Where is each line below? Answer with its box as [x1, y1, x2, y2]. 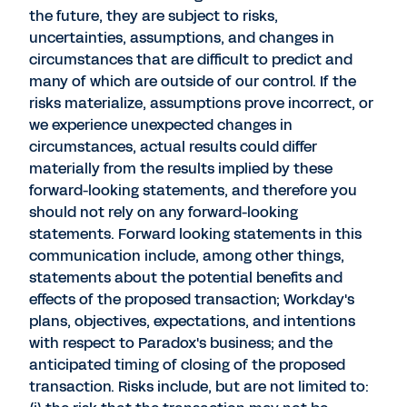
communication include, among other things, [29, 245, 344, 266]
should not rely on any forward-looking [29, 202, 298, 223]
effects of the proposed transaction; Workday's [29, 289, 354, 310]
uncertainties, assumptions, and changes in [29, 27, 334, 48]
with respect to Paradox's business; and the [29, 333, 333, 353]
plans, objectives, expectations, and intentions [29, 311, 355, 332]
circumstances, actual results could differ [29, 136, 317, 157]
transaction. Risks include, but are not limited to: [29, 376, 369, 397]
